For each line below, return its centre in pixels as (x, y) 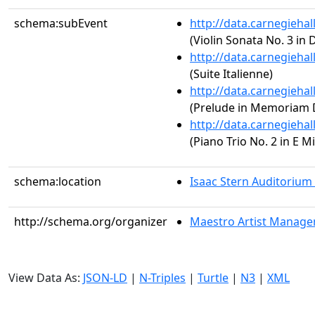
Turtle (213, 278)
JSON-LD (105, 278)
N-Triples (162, 278)
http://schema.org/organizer (91, 221)
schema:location (58, 181)
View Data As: (46, 278)
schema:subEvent (61, 23)
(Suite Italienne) (231, 74)
